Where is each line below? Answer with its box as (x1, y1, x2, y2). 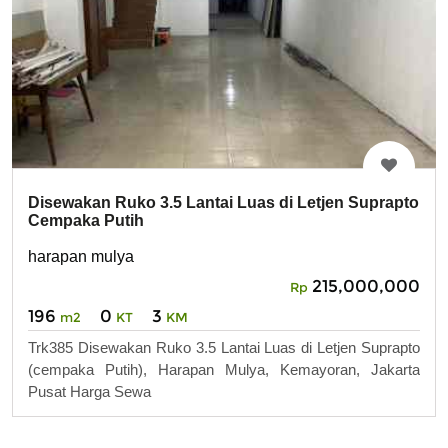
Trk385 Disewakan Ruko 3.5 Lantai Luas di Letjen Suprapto (28, 338, 420, 356)
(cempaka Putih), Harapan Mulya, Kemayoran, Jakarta (28, 360, 420, 378)
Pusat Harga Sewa (28, 382, 151, 400)
